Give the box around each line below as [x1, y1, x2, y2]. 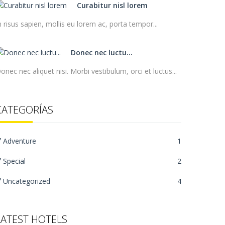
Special [3, 156, 26, 166]
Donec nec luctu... [71, 48, 133, 57]
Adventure [3, 136, 36, 146]
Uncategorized [3, 176, 50, 186]
